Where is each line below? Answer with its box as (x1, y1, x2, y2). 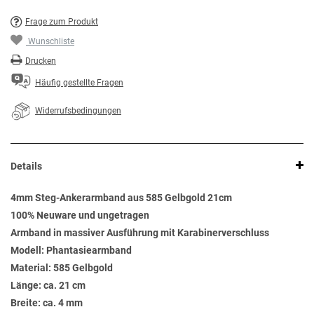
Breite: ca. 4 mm (11, 297, 83, 309)
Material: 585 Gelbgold (11, 262, 113, 274)
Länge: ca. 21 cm (11, 280, 86, 292)
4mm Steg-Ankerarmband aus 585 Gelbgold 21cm (11, 192, 232, 204)
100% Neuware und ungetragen (11, 210, 149, 221)
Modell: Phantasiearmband (11, 245, 132, 257)
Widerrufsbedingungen (35, 106, 121, 116)
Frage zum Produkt (25, 17, 98, 27)
